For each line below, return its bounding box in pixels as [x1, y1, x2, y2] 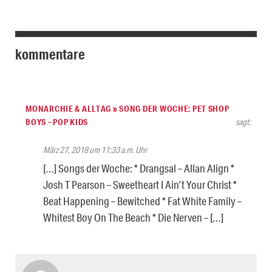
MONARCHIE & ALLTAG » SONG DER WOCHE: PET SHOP [25, 103, 229, 114]
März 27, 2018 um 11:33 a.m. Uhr [43, 144, 147, 155]
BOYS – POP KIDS [25, 116, 88, 127]
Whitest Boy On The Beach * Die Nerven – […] [43, 210, 223, 224]
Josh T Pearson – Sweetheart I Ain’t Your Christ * [43, 177, 237, 191]
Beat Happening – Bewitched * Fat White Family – [43, 194, 242, 208]
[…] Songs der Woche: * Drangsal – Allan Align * [43, 161, 234, 175]
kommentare [15, 44, 85, 63]
